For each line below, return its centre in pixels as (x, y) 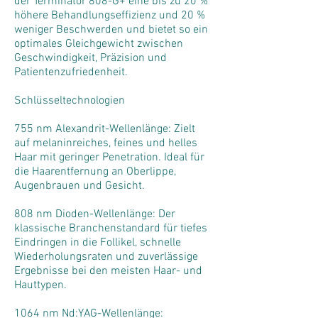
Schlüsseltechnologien (70, 101)
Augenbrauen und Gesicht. (79, 186)
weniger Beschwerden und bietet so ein (111, 30)
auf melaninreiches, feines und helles (106, 143)
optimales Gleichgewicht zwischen (99, 44)
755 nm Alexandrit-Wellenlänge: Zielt (105, 129)
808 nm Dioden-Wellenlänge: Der (95, 214)
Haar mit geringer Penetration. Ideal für (109, 158)
